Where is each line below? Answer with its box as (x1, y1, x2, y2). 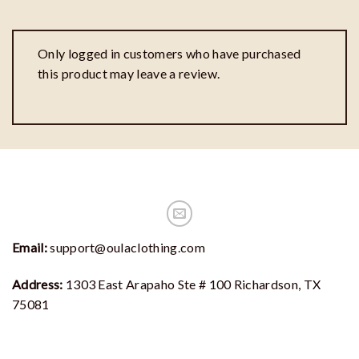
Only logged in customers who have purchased (38, 45, 301, 61)
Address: (12, 276, 66, 292)
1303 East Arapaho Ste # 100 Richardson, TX (65, 276, 321, 292)
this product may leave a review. (38, 65, 220, 81)
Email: (12, 240, 50, 256)
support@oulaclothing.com (50, 240, 205, 256)
